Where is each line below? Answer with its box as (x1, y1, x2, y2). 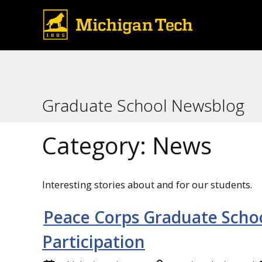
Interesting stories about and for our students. (42, 177, 252, 191)
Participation (42, 230, 145, 253)
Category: (42, 129, 152, 161)
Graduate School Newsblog (42, 94, 244, 116)
